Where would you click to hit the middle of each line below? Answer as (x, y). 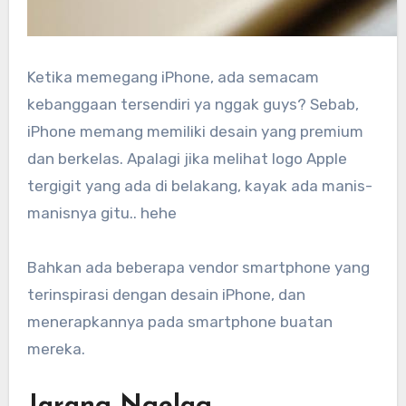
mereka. (56, 349)
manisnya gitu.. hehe (101, 213)
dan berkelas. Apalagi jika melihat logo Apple (187, 159)
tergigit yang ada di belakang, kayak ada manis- (199, 186)
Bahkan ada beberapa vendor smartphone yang (198, 268)
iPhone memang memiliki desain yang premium (195, 132)
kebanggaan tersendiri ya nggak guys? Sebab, (193, 105)
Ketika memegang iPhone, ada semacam (173, 77)
